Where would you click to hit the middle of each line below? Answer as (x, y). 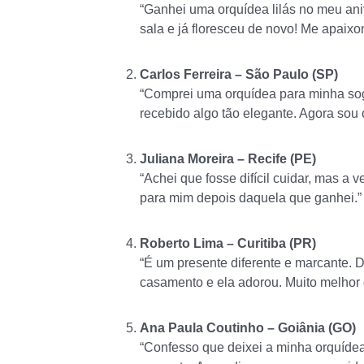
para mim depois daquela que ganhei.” (251, 198)
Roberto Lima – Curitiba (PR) (228, 244)
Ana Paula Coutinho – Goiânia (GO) (248, 328)
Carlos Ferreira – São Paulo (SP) (239, 75)
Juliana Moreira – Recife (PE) (228, 159)
